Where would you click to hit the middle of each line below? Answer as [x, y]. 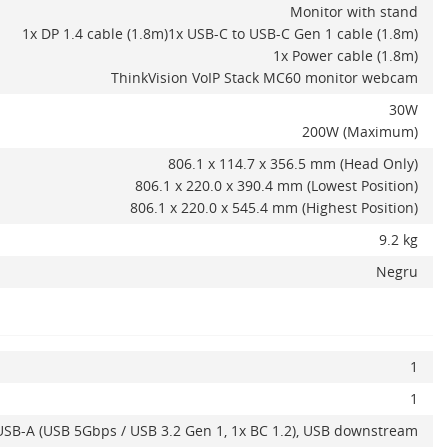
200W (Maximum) [360, 131]
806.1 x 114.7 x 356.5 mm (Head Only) [293, 163]
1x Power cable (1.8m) [345, 55]
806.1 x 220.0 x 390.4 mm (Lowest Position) [276, 185]
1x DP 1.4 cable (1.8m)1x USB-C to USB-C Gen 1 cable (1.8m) [220, 33]
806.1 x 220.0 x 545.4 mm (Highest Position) [274, 207]
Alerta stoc [369, 360]
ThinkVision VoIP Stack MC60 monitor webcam [264, 77]
